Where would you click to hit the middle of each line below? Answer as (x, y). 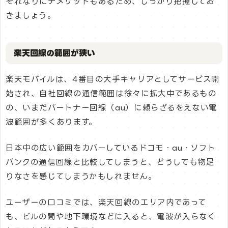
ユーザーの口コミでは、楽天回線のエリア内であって (106, 203)
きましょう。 (31, 15)
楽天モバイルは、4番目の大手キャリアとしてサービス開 (113, 79)
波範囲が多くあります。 (51, 122)
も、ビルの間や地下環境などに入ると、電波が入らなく (111, 217)
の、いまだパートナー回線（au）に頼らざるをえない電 (112, 107)
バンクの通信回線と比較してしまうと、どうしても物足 (110, 162)
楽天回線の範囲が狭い (54, 53)
